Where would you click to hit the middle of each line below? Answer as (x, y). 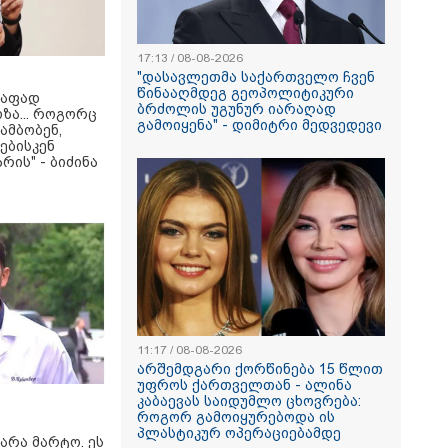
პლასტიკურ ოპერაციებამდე (239, 433)
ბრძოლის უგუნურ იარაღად (236, 109)
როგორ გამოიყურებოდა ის (236, 417)
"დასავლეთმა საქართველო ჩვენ (256, 77)
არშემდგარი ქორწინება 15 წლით (260, 369)
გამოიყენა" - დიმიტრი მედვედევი (259, 125)
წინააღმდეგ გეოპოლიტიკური (245, 93)
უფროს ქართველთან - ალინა (244, 385)
